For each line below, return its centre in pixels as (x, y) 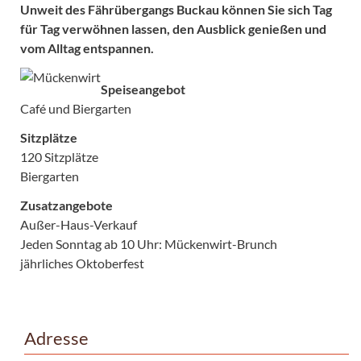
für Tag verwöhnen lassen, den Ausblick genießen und (173, 28)
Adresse (56, 338)
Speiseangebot (143, 89)
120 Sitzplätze (59, 156)
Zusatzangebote (66, 205)
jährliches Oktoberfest (82, 263)
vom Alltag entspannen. (87, 48)
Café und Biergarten (76, 108)
